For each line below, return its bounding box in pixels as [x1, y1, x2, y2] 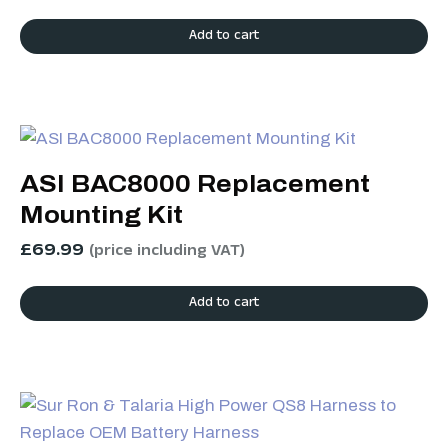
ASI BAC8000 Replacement [20, 170, 370, 197]
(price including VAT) [89, 240, 245, 264]
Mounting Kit [20, 201, 183, 228]
